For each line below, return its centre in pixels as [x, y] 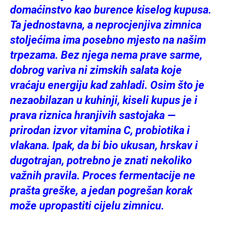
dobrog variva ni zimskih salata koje [96, 70]
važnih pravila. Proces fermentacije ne [103, 175]
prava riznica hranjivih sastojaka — [93, 115]
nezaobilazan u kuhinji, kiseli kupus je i [104, 100]
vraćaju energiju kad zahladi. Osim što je [107, 85]
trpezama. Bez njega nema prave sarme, [106, 55]
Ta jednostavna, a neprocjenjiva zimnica [106, 25]
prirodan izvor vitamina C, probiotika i [100, 130]
